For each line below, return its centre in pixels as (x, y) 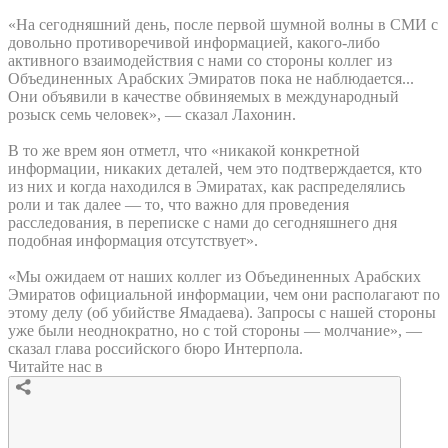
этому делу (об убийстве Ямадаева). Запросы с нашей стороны (222, 312)
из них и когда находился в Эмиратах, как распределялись (206, 186)
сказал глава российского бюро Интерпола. (155, 348)
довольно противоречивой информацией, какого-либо (194, 42)
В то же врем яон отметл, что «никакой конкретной (184, 150)
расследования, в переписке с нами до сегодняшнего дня (202, 222)
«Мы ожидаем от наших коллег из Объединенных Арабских (214, 276)
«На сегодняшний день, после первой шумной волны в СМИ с (223, 24)
